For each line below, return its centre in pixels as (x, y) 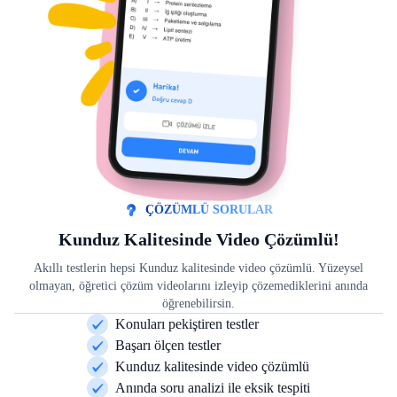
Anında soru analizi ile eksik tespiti (213, 387)
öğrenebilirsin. (198, 303)
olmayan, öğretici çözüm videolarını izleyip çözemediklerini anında (198, 285)
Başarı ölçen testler (168, 345)
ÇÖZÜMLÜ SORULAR (209, 209)
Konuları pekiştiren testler (187, 323)
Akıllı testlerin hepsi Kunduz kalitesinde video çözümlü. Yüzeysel (198, 268)
